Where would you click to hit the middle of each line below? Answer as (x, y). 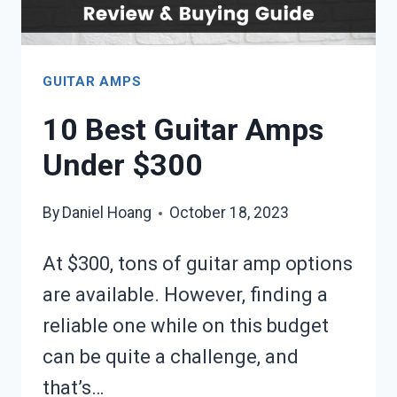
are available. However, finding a (185, 295)
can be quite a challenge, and (171, 357)
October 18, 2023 (230, 213)
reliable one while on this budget (186, 326)
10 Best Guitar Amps (183, 129)
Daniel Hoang (107, 213)
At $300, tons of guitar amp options (198, 264)
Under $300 (123, 164)
